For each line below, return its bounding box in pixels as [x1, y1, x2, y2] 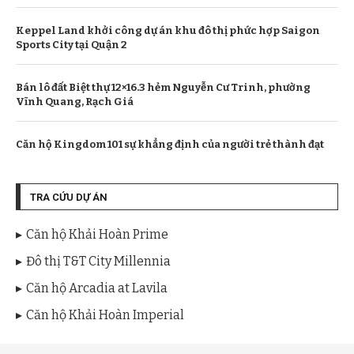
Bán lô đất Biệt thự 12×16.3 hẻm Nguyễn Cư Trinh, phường [16, 81, 311, 94]
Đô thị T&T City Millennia [26, 254, 171, 269]
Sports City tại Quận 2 [16, 39, 127, 51]
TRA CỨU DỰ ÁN [30, 191, 107, 204]
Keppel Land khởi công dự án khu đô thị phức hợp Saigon [16, 24, 320, 37]
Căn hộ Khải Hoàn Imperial [26, 307, 184, 323]
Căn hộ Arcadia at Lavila [26, 281, 168, 296]
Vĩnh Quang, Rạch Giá [16, 96, 134, 108]
